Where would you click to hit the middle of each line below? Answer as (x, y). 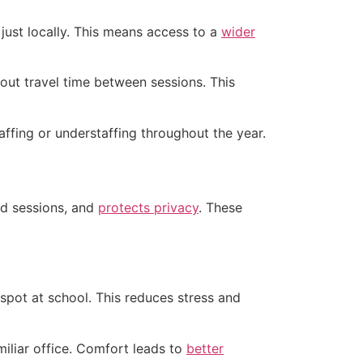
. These (220, 207)
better (205, 348)
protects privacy (148, 207)
